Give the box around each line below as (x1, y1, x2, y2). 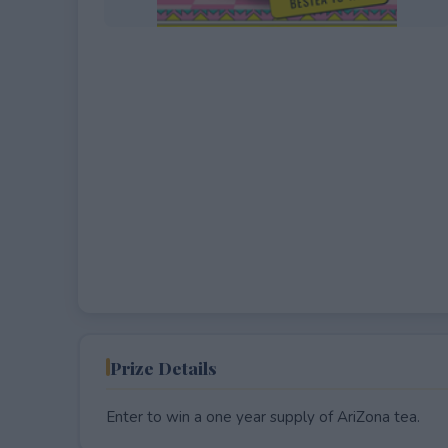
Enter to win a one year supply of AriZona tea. (105, 406, 420, 427)
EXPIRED (132, 39, 251, 69)
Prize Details (109, 355, 217, 379)
